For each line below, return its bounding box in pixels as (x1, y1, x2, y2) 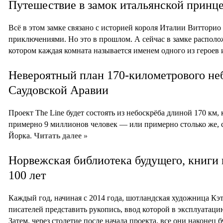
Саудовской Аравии (8, 83, 109, 97)
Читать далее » (34, 131, 88, 140)
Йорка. (8, 131, 34, 140)
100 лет (8, 168, 46, 182)
